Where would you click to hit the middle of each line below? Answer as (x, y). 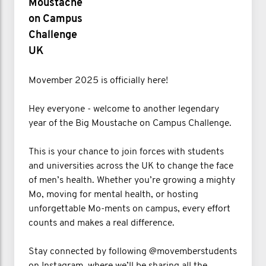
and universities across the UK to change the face (131, 166)
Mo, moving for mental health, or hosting (113, 194)
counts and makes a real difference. (102, 223)
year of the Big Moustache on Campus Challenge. (130, 123)
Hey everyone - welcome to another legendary (124, 109)
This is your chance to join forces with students (126, 152)
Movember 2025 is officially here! (98, 80)
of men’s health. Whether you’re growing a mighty (132, 180)
